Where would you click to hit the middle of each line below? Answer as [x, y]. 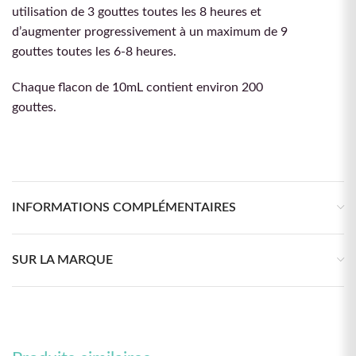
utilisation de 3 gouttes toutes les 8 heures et [137, 12]
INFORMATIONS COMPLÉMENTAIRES [124, 208]
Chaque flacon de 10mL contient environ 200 [137, 88]
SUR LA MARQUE [62, 260]
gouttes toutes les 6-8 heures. [94, 52]
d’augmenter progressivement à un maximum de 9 [150, 32]
